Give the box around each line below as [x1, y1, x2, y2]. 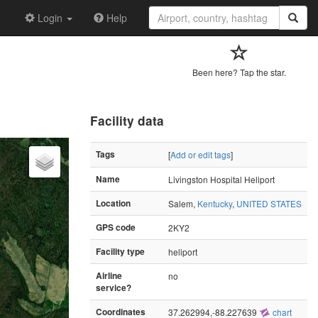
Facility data [90, 111, 164, 129]
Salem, [168, 197, 197, 209]
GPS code [96, 221, 136, 234]
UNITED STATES [236, 197, 302, 209]
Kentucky [197, 197, 232, 209]
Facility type [96, 245, 145, 258]
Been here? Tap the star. [192, 66, 286, 78]
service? [96, 281, 131, 294]
